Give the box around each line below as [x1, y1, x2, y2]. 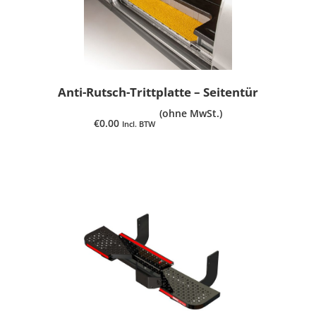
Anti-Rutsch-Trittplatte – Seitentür [58, 84, 258, 100]
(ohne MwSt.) [159, 107, 222, 120]
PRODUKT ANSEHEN [113, 151, 203, 164]
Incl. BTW [122, 119, 155, 130]
